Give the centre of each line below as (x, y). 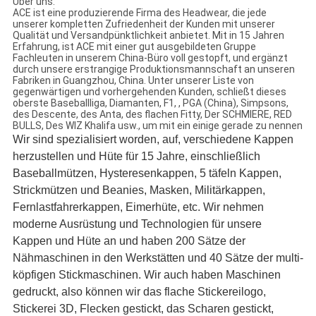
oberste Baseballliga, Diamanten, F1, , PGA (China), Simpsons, (150, 103)
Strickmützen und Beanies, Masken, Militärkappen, (139, 190)
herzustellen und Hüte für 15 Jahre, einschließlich (136, 157)
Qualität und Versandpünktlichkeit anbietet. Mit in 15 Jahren (148, 36)
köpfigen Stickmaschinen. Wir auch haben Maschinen (146, 275)
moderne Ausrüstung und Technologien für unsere (137, 224)
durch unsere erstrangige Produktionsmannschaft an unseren (153, 69)
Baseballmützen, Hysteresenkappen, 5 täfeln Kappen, (147, 174)
